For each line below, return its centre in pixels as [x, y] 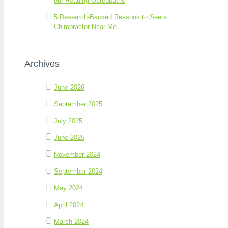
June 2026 [69, 87]
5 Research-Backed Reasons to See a [110, 17]
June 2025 [69, 137]
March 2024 [71, 221]
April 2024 [69, 205]
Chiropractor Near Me [85, 26]
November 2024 [77, 154]
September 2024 [78, 171]
